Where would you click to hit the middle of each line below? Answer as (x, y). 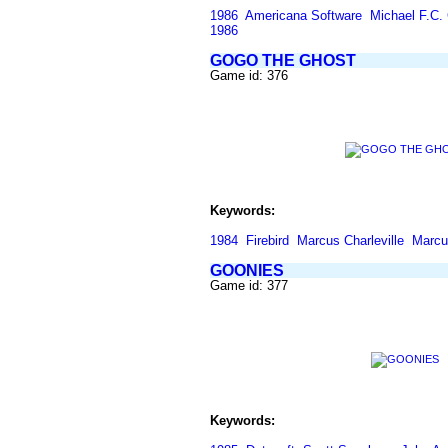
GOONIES (247, 270)
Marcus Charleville (350, 240)
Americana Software (303, 15)
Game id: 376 (249, 75)
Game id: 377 (249, 285)
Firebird (267, 240)
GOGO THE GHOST (283, 60)
